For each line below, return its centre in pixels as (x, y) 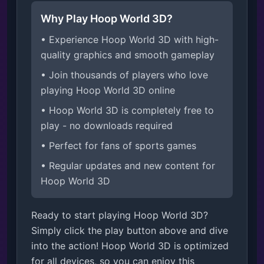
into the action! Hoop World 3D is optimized (130, 246)
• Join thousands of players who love (124, 75)
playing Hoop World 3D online (108, 90)
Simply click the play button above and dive (130, 230)
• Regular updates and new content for (128, 166)
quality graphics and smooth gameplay (128, 55)
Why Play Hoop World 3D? (107, 19)
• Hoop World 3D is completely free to (127, 110)
